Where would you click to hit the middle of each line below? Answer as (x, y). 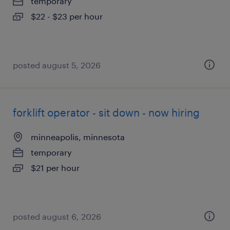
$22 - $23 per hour (67, 16)
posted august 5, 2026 (57, 65)
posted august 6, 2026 (57, 216)
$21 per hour (55, 168)
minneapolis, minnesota (78, 137)
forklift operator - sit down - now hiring (106, 112)
